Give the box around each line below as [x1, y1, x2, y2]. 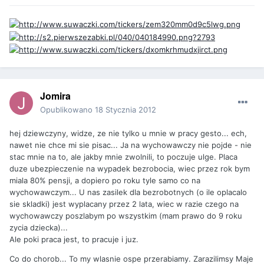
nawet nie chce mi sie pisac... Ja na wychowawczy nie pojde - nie [9, 140, 252, 150]
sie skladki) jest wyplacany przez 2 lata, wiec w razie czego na [9, 199, 239, 209]
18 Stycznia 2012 [95, 105, 156, 115]
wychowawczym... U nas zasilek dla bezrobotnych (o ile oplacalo [9, 187, 247, 197]
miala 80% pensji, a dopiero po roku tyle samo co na [9, 176, 200, 186]
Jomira [40, 89, 71, 103]
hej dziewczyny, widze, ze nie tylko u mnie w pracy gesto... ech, [9, 128, 247, 138]
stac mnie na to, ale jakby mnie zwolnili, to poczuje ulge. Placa [9, 152, 237, 162]
